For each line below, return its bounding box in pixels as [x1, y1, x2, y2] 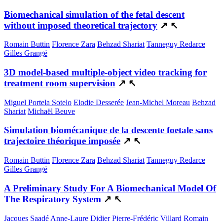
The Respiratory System [4, 193, 101, 204]
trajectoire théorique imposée [4, 136, 120, 147]
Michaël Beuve [28, 107, 75, 115]
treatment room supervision [4, 78, 115, 89]
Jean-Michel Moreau [126, 98, 190, 107]
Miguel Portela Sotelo [4, 98, 72, 107]
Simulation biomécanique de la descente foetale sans [4, 125, 213, 136]
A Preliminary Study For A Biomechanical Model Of [4, 183, 216, 193]
